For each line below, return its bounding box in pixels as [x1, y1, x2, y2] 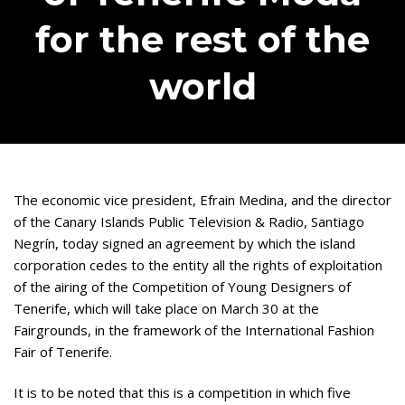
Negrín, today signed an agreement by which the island [14, 234, 355, 252]
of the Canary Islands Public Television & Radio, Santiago [14, 212, 364, 231]
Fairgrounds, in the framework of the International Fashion [14, 321, 374, 339]
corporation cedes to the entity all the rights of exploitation [14, 256, 382, 274]
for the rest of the [35, 17, 370, 61]
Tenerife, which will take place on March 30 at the [14, 299, 319, 317]
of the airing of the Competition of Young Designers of [14, 278, 351, 296]
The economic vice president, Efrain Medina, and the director [14, 191, 391, 209]
